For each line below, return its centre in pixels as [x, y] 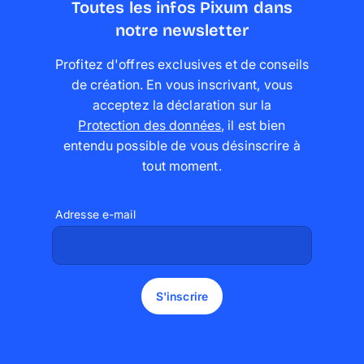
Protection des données [150, 126]
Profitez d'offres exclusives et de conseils [182, 65]
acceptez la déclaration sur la [182, 105]
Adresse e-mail [95, 214]
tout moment [180, 166]
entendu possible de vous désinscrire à [182, 146]
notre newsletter [182, 30]
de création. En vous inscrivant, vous [182, 85]
